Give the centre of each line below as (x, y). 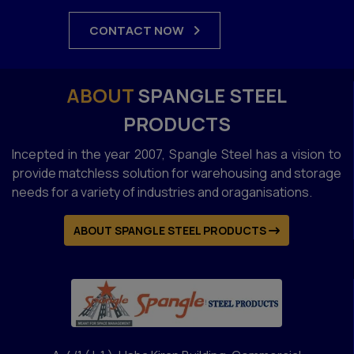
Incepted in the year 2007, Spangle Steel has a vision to (177, 154)
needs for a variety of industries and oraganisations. (162, 192)
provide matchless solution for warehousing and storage (177, 173)
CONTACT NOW (138, 31)
